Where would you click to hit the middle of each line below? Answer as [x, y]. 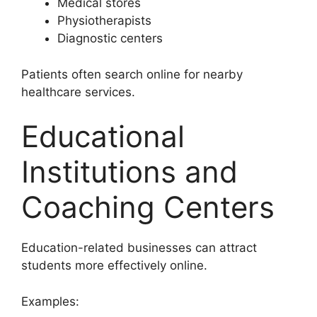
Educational [103, 137]
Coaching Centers [148, 207]
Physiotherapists [104, 21]
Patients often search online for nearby [132, 74]
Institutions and [129, 172]
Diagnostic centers [110, 39]
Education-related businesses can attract [139, 248]
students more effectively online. [114, 266]
